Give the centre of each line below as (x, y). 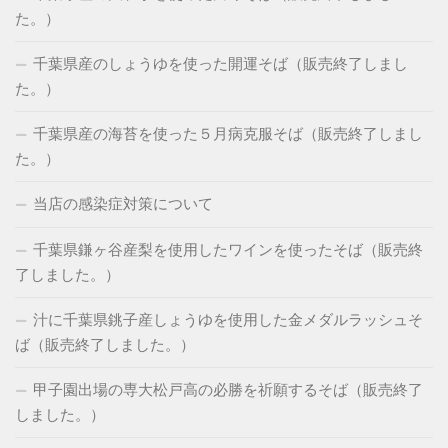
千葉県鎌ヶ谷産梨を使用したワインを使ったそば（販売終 (228, 249)
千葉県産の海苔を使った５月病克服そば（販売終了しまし (228, 133)
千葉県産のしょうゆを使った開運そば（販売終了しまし (220, 63)
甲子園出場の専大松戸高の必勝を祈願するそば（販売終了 (228, 389)
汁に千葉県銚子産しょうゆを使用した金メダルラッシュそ (228, 319)
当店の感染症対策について (123, 203)
